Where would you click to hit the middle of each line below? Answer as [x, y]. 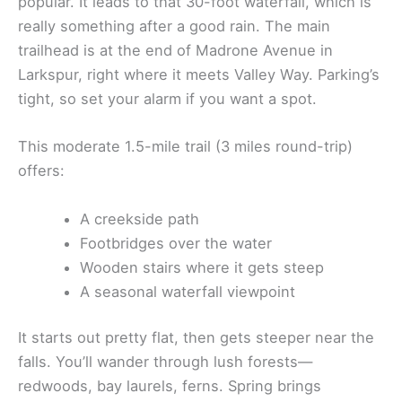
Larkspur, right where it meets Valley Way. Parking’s [199, 75]
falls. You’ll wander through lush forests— [165, 362]
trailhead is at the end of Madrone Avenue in [175, 51]
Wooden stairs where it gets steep [202, 267]
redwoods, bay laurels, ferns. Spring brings [170, 386]
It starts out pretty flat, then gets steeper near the [196, 338]
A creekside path [140, 218]
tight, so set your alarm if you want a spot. [167, 99]
